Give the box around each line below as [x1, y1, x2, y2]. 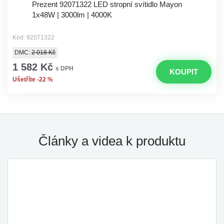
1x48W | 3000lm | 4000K [32, 10, 112, 19]
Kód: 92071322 [12, 34, 54, 41]
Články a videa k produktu [38, 133, 185, 148]
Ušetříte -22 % [12, 76, 53, 83]
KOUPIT [169, 67, 198, 76]
